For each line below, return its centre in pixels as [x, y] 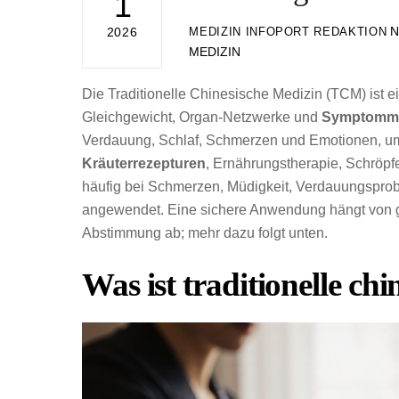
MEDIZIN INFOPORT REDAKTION [288, 32]
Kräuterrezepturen [144, 164]
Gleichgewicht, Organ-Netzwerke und [202, 118]
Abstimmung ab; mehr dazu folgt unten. [205, 233]
